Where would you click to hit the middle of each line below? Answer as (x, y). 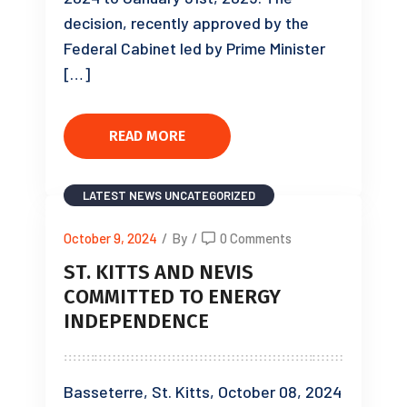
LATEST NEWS (122, 196)
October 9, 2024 (110, 238)
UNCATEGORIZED (210, 196)
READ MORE (147, 136)
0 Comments (256, 238)
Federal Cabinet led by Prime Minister (194, 49)
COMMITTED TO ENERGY (172, 297)
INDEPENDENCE (139, 322)
